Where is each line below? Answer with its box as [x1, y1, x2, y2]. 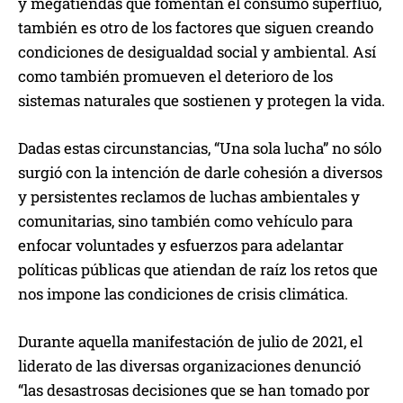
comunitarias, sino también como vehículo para [18, 210, 353, 232]
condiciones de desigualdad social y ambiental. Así [18, 41, 376, 63]
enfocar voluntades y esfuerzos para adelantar [18, 235, 344, 256]
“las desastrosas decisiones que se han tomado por [18, 380, 370, 401]
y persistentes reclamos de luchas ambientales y [18, 186, 360, 208]
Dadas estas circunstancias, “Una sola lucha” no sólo [18, 138, 381, 159]
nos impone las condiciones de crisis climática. [18, 283, 348, 305]
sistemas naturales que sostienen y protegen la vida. [18, 90, 385, 112]
